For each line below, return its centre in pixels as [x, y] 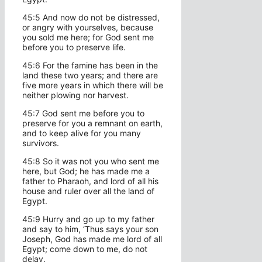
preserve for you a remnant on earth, [92, 123]
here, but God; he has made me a [86, 171]
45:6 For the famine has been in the [90, 65]
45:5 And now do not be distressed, [91, 18]
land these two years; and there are [90, 75]
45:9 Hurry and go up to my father [88, 219]
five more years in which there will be [93, 85]
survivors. [41, 143]
